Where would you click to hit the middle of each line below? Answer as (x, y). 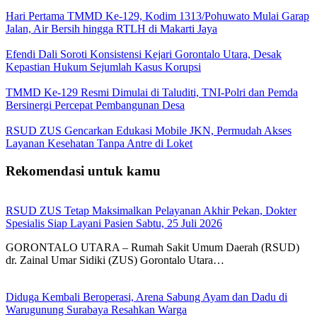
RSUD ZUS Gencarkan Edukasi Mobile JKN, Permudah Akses (149, 130)
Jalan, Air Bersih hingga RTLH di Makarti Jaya (111, 28)
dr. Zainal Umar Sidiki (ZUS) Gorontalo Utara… (115, 260)
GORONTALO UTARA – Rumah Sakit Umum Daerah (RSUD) (152, 248)
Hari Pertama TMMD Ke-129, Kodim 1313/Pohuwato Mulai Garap (157, 16)
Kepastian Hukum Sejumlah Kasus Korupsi (103, 67)
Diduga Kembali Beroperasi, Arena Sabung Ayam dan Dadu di (146, 297)
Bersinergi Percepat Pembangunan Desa (95, 105)
